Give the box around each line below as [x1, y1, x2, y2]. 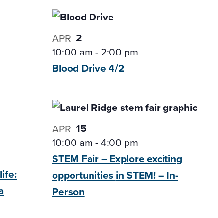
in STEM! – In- [115, 167, 178, 182]
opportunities [52, 167, 116, 182]
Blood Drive [52, 60, 109, 75]
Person [52, 184, 85, 199]
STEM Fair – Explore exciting [52, 151, 182, 166]
